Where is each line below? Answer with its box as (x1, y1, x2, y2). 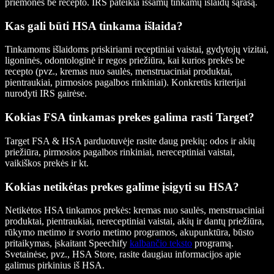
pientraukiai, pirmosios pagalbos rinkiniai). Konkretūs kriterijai (5, 77, 246, 88)
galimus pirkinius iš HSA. (5, 260, 105, 271)
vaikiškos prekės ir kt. (5, 157, 89, 168)
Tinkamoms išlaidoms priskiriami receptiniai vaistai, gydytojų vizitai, (5, 44, 268, 55)
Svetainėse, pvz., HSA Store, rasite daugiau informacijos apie (5, 249, 241, 260)
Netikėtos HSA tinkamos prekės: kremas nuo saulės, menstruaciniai (5, 205, 264, 216)
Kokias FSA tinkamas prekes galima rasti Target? (5, 111, 254, 124)
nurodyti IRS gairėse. (5, 88, 87, 99)
